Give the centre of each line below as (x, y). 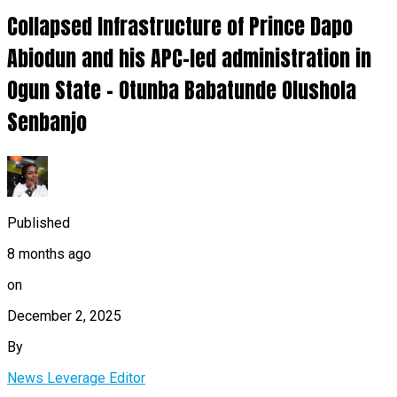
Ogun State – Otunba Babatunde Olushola (182, 90)
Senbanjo (47, 122)
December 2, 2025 (64, 315)
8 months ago (49, 253)
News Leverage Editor (76, 378)
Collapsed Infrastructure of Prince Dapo (180, 26)
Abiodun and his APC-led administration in (189, 58)
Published (39, 222)
